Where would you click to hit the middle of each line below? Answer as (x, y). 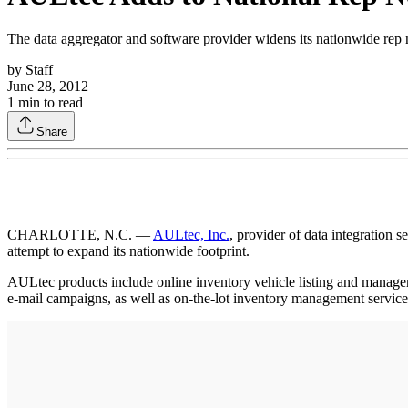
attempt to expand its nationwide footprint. (128, 250)
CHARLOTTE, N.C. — (80, 234)
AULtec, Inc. (191, 234)
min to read (49, 102)
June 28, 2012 (48, 86)
